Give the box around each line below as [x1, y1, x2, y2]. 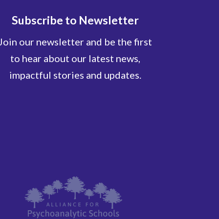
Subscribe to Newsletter [12, 13, 139, 27]
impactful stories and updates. [9, 68, 142, 81]
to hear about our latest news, [10, 52, 141, 64]
